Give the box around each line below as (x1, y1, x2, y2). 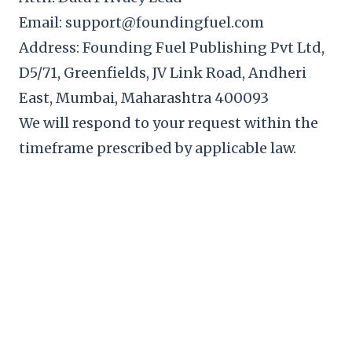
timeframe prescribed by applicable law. (19, 139, 296, 157)
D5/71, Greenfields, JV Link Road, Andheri (19, 64, 306, 82)
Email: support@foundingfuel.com (19, 13, 264, 31)
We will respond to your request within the (19, 114, 318, 132)
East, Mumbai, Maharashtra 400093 (19, 89, 269, 107)
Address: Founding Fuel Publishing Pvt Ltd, (19, 38, 324, 57)
